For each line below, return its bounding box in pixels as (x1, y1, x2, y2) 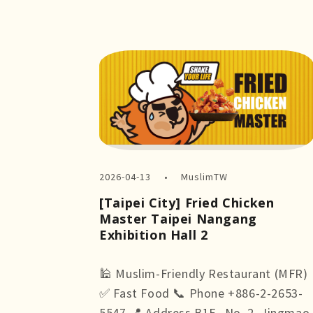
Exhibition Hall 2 (99, 226, 208, 243)
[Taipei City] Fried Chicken (99, 194, 275, 211)
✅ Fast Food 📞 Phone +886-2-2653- (99, 284, 303, 301)
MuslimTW (180, 170, 228, 183)
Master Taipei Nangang (99, 210, 257, 227)
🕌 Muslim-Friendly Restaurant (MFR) (99, 265, 308, 282)
